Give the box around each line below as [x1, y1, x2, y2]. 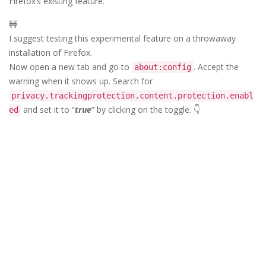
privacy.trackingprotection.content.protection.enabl [11, 90, 254, 100]
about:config [134, 62, 191, 72]
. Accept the [194, 61, 239, 72]
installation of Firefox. [9, 46, 92, 58]
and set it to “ [21, 103, 75, 115]
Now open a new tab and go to [9, 61, 132, 72]
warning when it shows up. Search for [9, 75, 153, 87]
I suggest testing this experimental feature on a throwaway [9, 32, 236, 44]
